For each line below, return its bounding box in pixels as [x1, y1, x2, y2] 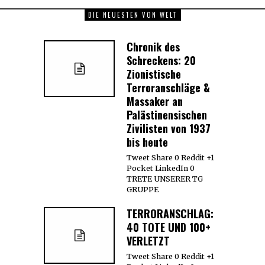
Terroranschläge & [127, 79, 210, 95]
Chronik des [127, 38, 180, 54]
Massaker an [127, 93, 183, 109]
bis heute [127, 134, 168, 150]
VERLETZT [127, 232, 170, 248]
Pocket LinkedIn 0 [127, 163, 195, 173]
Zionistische [127, 66, 181, 82]
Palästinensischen [127, 106, 207, 122]
